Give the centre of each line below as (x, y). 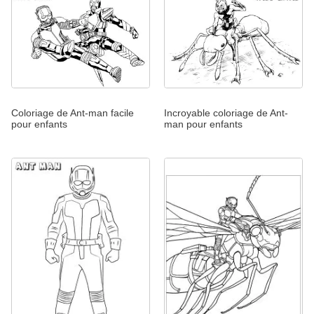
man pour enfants (203, 124)
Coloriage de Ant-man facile (73, 112)
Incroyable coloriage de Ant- (226, 112)
